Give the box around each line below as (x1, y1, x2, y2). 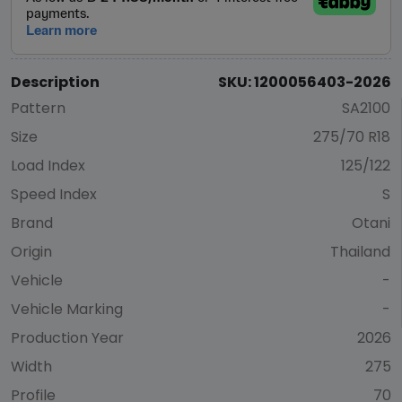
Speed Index (11, 184, 97, 205)
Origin (11, 241, 52, 263)
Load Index (11, 155, 85, 177)
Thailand (330, 241, 390, 263)
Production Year (11, 328, 124, 349)
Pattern (11, 98, 66, 119)
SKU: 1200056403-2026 (218, 72, 391, 93)
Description (11, 72, 100, 93)
